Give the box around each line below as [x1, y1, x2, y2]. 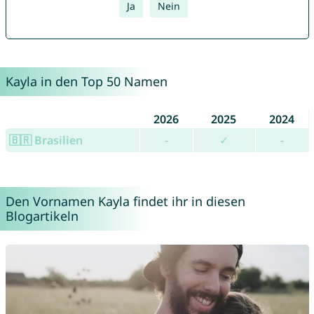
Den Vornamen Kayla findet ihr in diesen [5, 193, 245, 210]
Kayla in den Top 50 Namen [5, 73, 168, 90]
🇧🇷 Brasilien [8, 132, 83, 149]
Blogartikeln [5, 207, 78, 225]
